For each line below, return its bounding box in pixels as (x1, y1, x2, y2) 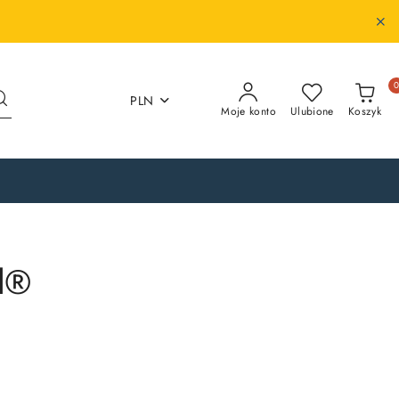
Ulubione (289, 103, 334, 119)
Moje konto (221, 103, 276, 119)
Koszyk (347, 103, 381, 119)
